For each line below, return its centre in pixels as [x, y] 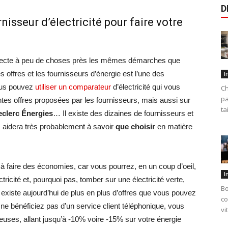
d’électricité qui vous [146, 87]
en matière [174, 126]
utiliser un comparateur [73, 87]
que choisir [135, 126]
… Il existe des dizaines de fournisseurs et [123, 113]
